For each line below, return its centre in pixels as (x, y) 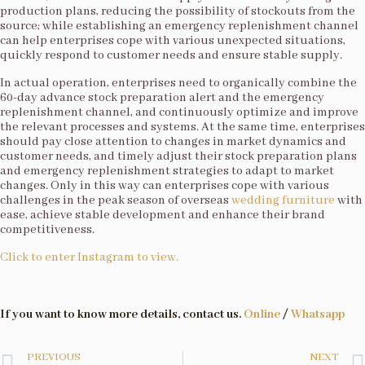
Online (262, 314)
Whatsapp (318, 314)
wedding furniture (283, 200)
